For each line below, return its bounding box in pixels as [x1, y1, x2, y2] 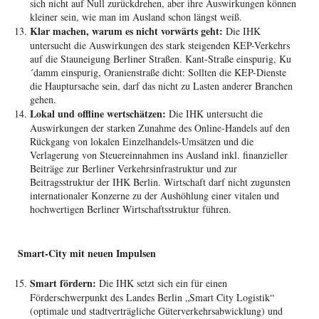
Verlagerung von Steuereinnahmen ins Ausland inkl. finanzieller [30, 147, 288, 162]
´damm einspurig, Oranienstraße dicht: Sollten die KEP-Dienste [30, 65, 287, 79]
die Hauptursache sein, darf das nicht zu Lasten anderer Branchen [30, 78, 293, 93]
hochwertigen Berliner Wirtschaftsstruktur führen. [30, 202, 232, 216]
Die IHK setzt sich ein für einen [99, 276, 228, 290]
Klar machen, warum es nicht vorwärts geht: [30, 23, 226, 38]
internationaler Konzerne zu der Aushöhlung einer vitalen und [30, 188, 280, 202]
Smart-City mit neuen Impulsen [17, 245, 156, 261]
